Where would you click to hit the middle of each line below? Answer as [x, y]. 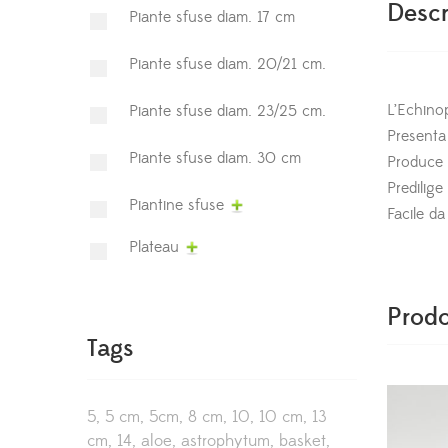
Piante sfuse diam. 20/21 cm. [227, 64]
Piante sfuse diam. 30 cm [215, 158]
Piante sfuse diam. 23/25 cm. [227, 111]
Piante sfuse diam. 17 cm [212, 17]
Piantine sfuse [176, 205]
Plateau [154, 247]
